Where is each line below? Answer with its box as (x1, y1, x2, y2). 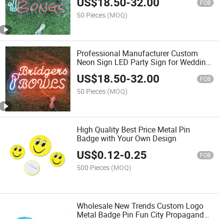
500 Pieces (77, 163, 110, 173)
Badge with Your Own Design (77, 133, 177, 144)
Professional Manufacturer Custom (77, 47, 198, 59)
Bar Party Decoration (77, 65, 149, 76)
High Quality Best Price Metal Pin (77, 124, 191, 135)
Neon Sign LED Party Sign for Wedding (77, 56, 211, 67)
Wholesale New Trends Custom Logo (77, 200, 204, 212)
